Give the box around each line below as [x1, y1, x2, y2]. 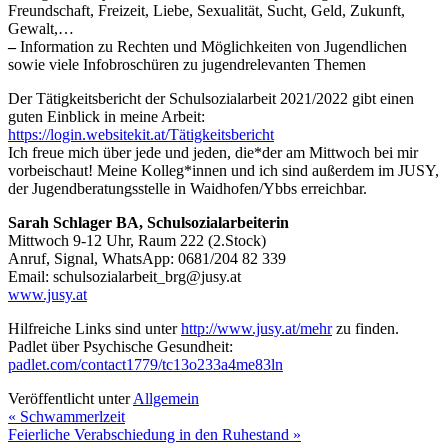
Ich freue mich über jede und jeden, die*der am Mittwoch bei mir [8, 143, 418, 161]
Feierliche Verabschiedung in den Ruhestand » [8, 425, 301, 443]
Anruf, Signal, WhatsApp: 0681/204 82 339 [8, 249, 286, 267]
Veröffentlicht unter [8, 389, 133, 407]
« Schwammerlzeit [8, 407, 125, 425]
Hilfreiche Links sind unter [8, 319, 181, 337]
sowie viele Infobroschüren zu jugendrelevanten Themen [8, 55, 366, 73]
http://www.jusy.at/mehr [181, 319, 332, 337]
